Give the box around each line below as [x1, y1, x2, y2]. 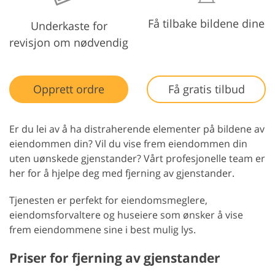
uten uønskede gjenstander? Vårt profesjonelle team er [9, 152, 265, 166]
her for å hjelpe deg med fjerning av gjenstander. [9, 166, 234, 180]
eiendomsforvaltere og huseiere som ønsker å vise [9, 208, 243, 222]
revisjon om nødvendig [9, 35, 128, 50]
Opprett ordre [33, 82, 104, 97]
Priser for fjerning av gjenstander [9, 249, 220, 267]
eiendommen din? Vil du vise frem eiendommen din [9, 137, 247, 151]
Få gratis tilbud [168, 82, 245, 97]
